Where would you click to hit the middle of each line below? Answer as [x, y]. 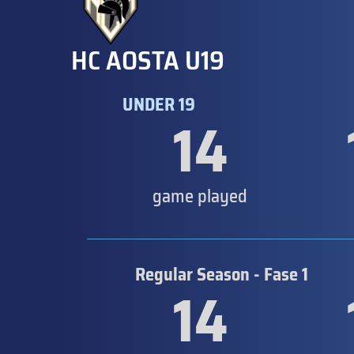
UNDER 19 [158, 105]
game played [200, 197]
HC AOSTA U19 [148, 61]
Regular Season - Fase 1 [221, 275]
